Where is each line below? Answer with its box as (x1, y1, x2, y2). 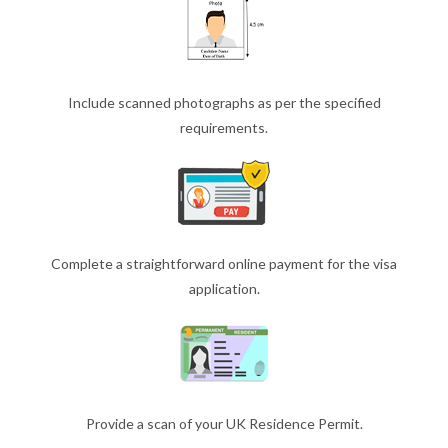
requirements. (180, 118, 268, 136)
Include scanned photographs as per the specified (67, 93, 381, 111)
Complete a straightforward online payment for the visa (51, 254, 397, 272)
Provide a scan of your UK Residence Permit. (85, 414, 363, 432)
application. (188, 279, 260, 297)
